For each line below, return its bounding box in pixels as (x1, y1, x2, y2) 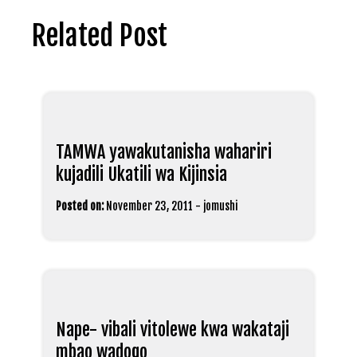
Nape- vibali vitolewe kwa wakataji (56, 319, 289, 341)
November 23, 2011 (106, 199, 193, 214)
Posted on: (56, 199, 104, 214)
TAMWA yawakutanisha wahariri (56, 141, 272, 163)
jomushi (203, 199, 237, 214)
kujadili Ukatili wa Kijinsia (56, 163, 227, 186)
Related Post (32, 18, 167, 54)
